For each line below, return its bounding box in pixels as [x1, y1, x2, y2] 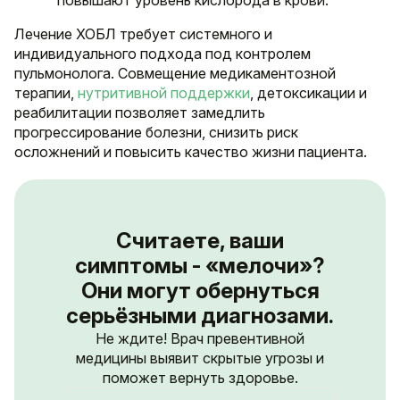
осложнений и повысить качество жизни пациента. [14, 142, 367, 161]
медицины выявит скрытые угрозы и [76, 348, 324, 367]
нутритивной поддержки [78, 83, 250, 102]
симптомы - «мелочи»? [75, 252, 325, 279]
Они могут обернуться [80, 277, 320, 304]
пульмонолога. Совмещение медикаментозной [14, 63, 336, 82]
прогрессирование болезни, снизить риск [14, 122, 298, 141]
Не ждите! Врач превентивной [96, 329, 304, 347]
